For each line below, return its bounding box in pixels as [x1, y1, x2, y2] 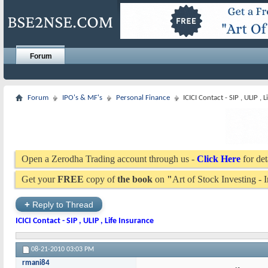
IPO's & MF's [62, 94, 102, 102]
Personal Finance [116, 94, 170, 102]
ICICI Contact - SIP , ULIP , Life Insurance [16, 217, 154, 226]
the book [117, 174, 153, 184]
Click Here [197, 154, 240, 164]
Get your [22, 174, 57, 184]
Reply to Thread [30, 200, 93, 209]
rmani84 [22, 259, 50, 267]
